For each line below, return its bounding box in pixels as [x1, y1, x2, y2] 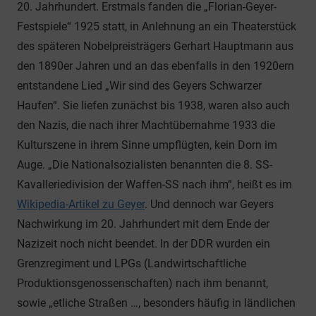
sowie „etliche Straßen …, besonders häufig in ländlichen [17, 296, 296, 310]
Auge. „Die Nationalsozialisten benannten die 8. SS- [17, 158, 272, 172]
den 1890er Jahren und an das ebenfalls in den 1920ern [17, 59, 294, 73]
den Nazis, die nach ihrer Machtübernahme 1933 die [17, 119, 275, 133]
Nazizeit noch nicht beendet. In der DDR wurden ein [17, 237, 270, 251]
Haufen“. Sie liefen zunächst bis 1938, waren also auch [17, 99, 290, 113]
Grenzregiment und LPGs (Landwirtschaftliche [17, 257, 246, 271]
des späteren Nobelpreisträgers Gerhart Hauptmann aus [17, 39, 293, 54]
